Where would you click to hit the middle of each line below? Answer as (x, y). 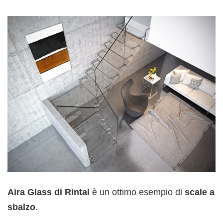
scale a (200, 192)
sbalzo (21, 207)
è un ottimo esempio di (137, 192)
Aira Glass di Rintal (49, 192)
